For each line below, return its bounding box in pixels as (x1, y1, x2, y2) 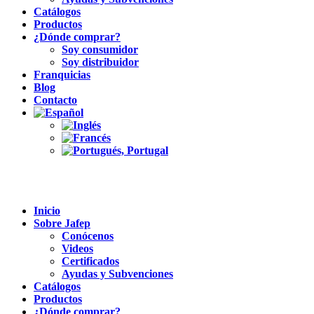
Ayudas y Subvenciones (62, 268, 173, 280)
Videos (62, 243, 93, 254)
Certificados (62, 255, 119, 267)
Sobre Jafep (34, 217, 90, 229)
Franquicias (34, 69, 90, 81)
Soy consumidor (62, 43, 138, 55)
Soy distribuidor (62, 56, 139, 68)
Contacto (34, 94, 77, 106)
